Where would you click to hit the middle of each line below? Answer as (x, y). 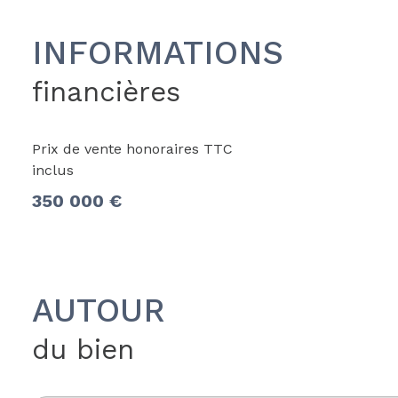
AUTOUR (99, 310)
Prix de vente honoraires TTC (132, 148)
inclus (53, 170)
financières (106, 92)
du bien (83, 349)
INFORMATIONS (158, 52)
